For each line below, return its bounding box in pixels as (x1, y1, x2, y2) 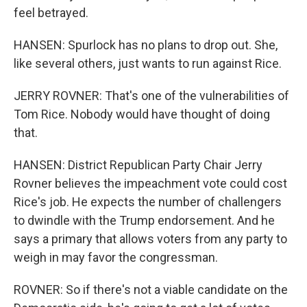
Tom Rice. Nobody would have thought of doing (14, 107, 270, 121)
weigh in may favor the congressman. (14, 250, 218, 265)
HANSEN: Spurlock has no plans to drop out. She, (14, 38, 278, 52)
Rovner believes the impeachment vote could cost (14, 176, 287, 191)
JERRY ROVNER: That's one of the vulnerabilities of (14, 88, 289, 103)
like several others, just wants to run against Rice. (14, 56, 282, 71)
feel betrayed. (14, 5, 88, 20)
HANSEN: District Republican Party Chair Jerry (14, 158, 262, 172)
